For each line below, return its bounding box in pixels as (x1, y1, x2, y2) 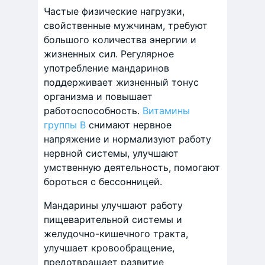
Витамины (143, 105, 190, 117)
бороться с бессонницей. (44, 176, 162, 188)
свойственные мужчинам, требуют (44, 20, 208, 32)
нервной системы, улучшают (44, 147, 179, 160)
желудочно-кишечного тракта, (44, 228, 188, 240)
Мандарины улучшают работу (44, 199, 183, 212)
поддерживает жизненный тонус (44, 76, 199, 89)
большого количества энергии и (44, 34, 196, 46)
